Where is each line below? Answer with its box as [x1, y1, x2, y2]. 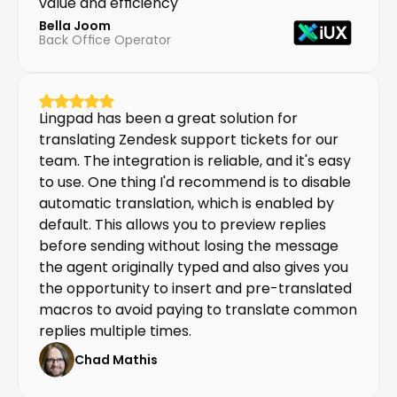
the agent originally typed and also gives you [39, 257, 348, 277]
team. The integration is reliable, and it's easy [39, 151, 351, 171]
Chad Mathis [74, 351, 158, 369]
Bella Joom [39, 17, 111, 35]
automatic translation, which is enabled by [39, 193, 334, 214]
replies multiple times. [39, 321, 191, 341]
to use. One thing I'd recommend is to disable [39, 172, 351, 192]
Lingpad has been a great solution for [39, 108, 298, 128]
